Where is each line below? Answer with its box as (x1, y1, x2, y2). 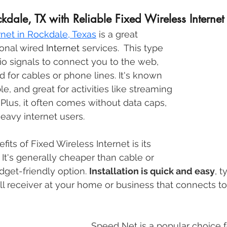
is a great (99, 29, 140, 40)
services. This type (80, 43, 166, 54)
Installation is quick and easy (89, 166, 215, 177)
